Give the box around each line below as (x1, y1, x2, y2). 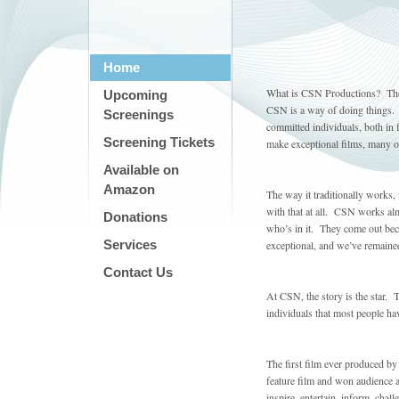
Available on (103, 162, 179, 177)
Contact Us (103, 265, 173, 280)
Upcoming (103, 87, 167, 102)
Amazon (103, 182, 155, 197)
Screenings (103, 107, 174, 122)
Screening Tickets (103, 134, 215, 150)
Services (103, 237, 157, 252)
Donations (103, 209, 167, 224)
